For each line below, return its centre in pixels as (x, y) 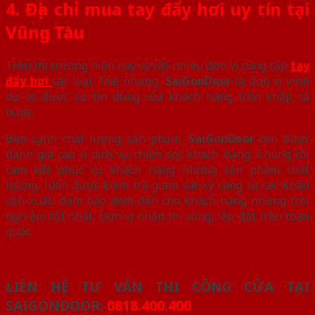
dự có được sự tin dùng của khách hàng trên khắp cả (157, 96)
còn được (282, 138)
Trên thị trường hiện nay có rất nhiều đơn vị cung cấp (148, 65)
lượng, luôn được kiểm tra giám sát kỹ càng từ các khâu (157, 185)
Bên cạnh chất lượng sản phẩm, (97, 138)
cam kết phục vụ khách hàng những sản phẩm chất (157, 169)
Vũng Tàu (45, 32)
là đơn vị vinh (270, 81)
